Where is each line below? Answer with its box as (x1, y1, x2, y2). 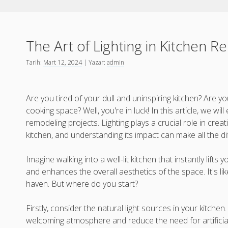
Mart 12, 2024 (43, 58, 82, 67)
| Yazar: (82, 58, 107, 67)
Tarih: (26, 58, 44, 67)
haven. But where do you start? (26, 178, 138, 189)
